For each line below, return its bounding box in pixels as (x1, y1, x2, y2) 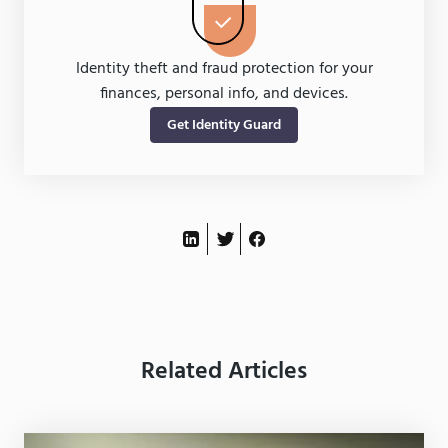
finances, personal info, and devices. (100, 80, 348, 107)
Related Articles (141, 353, 307, 392)
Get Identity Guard (167, 113, 281, 137)
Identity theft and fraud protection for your (75, 55, 373, 82)
